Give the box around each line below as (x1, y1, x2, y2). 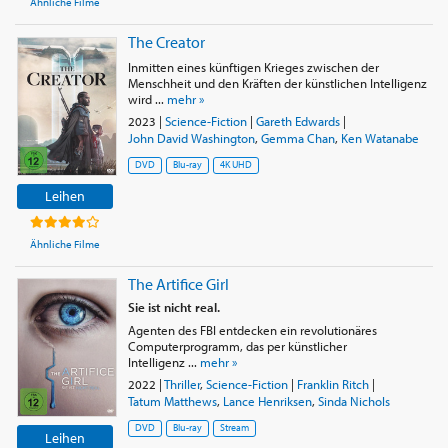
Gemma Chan (260, 130, 335, 147)
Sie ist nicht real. (127, 299, 220, 316)
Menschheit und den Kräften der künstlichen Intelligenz (127, 74, 427, 91)
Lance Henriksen (222, 392, 312, 409)
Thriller (163, 375, 200, 392)
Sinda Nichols (317, 392, 390, 409)
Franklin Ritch (296, 375, 369, 392)
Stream (219, 420, 249, 434)
